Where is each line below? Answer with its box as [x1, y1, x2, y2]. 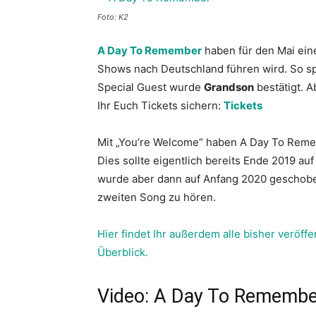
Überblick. [97, 245, 148, 259]
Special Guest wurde [97, 80, 204, 94]
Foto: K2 [97, 12, 128, 22]
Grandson [204, 80, 254, 94]
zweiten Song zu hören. [97, 190, 216, 204]
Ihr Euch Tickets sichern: [97, 99, 224, 112]
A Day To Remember [97, 44, 202, 57]
